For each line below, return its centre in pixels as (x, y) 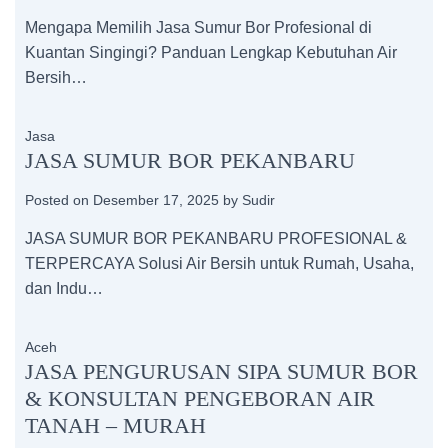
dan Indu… (64, 288)
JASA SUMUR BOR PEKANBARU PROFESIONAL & (216, 238)
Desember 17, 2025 (156, 200)
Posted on (59, 200)
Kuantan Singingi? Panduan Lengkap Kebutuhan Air (211, 52)
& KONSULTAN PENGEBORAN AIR (200, 398)
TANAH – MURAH (115, 425)
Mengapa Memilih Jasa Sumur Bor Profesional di (198, 27)
